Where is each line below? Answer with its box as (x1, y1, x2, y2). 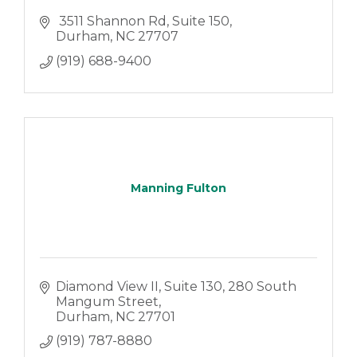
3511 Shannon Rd (55, 14, 167, 29)
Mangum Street (55, 293, 159, 309)
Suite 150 (171, 14, 229, 29)
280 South (227, 278, 296, 294)
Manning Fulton (131, 180, 226, 195)
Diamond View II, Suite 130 (55, 278, 222, 294)
